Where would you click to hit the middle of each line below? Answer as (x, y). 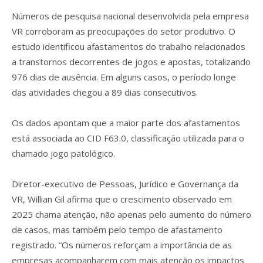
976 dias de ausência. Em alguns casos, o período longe (124, 77)
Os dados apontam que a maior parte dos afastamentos (126, 122)
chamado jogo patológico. (63, 153)
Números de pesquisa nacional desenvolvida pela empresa (130, 16)
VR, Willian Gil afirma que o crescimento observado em (122, 199)
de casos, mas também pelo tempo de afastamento (117, 229)
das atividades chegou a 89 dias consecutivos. (105, 92)
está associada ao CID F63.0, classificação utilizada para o (128, 138)
